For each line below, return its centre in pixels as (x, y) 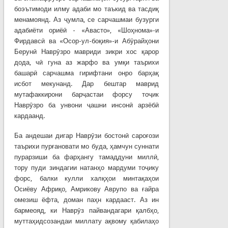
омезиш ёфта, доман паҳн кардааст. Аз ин (87, 199)
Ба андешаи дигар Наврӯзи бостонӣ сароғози (87, 135)
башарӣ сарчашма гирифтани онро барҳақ (87, 73)
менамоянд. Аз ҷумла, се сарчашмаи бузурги (87, 19)
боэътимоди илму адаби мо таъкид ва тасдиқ (87, 9)
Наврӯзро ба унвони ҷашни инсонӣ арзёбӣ (87, 105)
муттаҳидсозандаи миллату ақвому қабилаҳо (87, 221)
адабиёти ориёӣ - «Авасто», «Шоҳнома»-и (87, 30)
